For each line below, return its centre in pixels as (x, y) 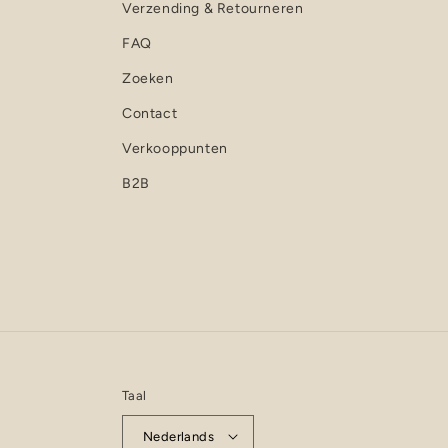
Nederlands (178, 436)
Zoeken (148, 78)
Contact (150, 113)
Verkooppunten (175, 148)
